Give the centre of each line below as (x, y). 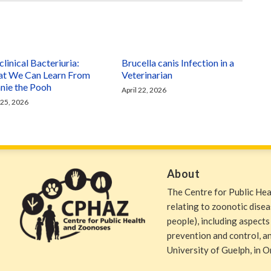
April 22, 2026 (144, 90)
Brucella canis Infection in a (178, 63)
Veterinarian (147, 75)
